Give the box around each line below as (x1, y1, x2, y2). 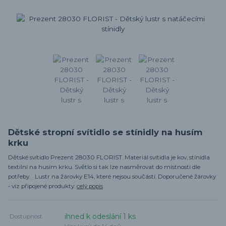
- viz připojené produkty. (8, 182, 77, 190)
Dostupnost (10, 213, 43, 220)
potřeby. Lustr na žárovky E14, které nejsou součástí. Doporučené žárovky (8, 173, 216, 180)
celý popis (77, 182, 103, 190)
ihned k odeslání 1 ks (65, 212, 136, 221)
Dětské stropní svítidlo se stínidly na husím (8, 127, 203, 137)
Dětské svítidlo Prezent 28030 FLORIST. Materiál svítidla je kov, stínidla (8, 153, 210, 161)
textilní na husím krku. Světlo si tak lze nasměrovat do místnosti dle (8, 163, 200, 171)
